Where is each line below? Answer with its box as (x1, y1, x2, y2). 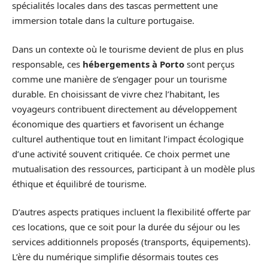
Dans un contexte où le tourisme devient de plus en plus (12, 42, 243, 55)
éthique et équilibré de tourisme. (12, 177, 147, 190)
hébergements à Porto (83, 57, 184, 70)
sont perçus (184, 57, 234, 70)
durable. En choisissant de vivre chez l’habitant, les (12, 87, 220, 100)
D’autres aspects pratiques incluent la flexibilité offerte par (12, 206, 251, 218)
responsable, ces (12, 57, 83, 70)
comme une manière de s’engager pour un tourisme (12, 72, 227, 85)
